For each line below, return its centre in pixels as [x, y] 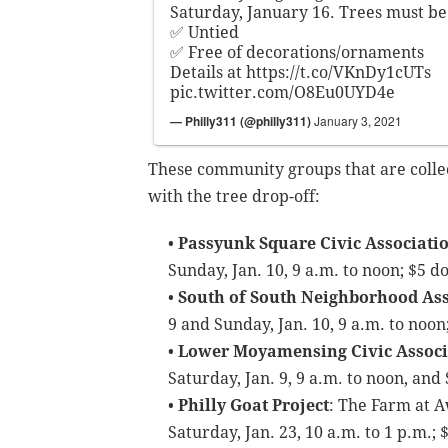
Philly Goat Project [253, 405]
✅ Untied [204, 32]
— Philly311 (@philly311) [242, 120]
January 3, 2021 [358, 120]
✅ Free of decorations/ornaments [297, 52]
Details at [208, 72]
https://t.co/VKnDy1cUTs [338, 72]
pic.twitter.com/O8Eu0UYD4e [282, 92]
